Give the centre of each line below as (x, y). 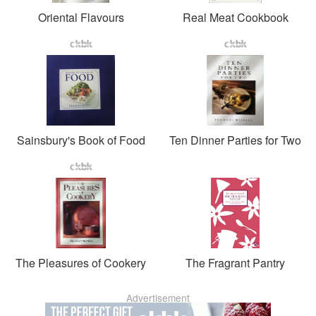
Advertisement (158, 297)
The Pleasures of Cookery (81, 262)
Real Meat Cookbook (235, 17)
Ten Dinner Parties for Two (235, 140)
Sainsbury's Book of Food (81, 140)
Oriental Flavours (81, 17)
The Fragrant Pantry (235, 262)
